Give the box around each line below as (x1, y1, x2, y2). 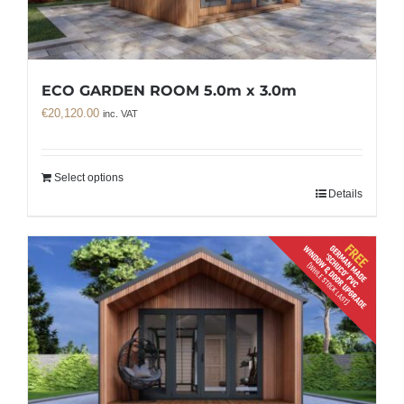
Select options (54, 170, 124, 184)
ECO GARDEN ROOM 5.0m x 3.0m (41, 81, 297, 99)
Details (328, 187, 363, 200)
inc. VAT (103, 107, 138, 119)
